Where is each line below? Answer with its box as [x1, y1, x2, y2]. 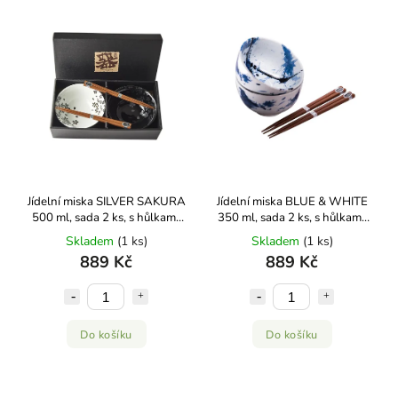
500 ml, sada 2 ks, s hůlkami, [31, 210, 181, 226]
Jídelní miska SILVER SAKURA [27, 194, 186, 210]
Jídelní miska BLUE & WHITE [216, 194, 368, 210]
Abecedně [55, 9, 109, 27]
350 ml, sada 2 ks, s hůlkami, [217, 210, 367, 226]
